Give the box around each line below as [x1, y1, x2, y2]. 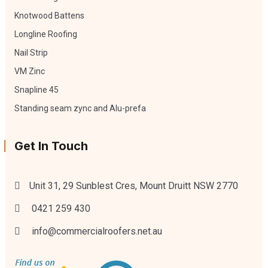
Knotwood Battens [14, 10, 84, 20]
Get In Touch [14, 138, 88, 153]
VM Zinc [14, 66, 45, 76]
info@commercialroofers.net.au [31, 225, 162, 237]
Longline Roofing [14, 29, 77, 39]
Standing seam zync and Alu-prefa [14, 103, 146, 113]
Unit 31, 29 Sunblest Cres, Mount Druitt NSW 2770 [29, 179, 238, 191]
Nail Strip [14, 47, 48, 57]
